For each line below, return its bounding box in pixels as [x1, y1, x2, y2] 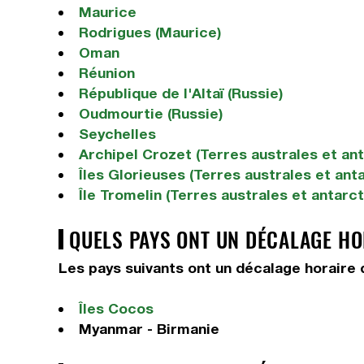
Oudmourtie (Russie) [78, 105, 223, 122]
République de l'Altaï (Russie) [78, 84, 283, 102]
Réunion [78, 64, 135, 81]
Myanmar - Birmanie [78, 320, 219, 337]
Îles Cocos [78, 300, 154, 317]
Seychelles [78, 125, 156, 142]
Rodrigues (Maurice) [78, 24, 221, 41]
